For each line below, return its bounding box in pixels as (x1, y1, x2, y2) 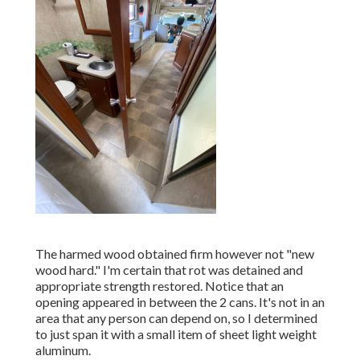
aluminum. (35, 342, 91, 358)
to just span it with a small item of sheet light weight (35, 326, 317, 342)
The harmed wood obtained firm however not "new (35, 246, 314, 262)
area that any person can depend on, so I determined (35, 310, 317, 326)
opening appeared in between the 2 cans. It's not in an (35, 294, 325, 310)
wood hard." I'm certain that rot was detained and (35, 262, 303, 278)
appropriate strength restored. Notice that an (35, 278, 284, 294)
